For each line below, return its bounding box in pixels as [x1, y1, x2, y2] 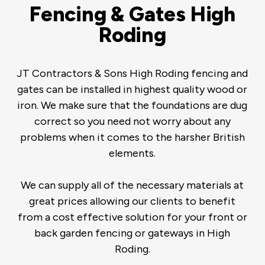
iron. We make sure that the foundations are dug [17, 99, 248, 112]
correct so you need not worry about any [34, 115, 231, 128]
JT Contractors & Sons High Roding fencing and [17, 67, 248, 80]
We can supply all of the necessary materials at [21, 179, 244, 192]
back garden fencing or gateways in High [34, 227, 231, 240]
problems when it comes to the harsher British [20, 131, 245, 144]
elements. [109, 147, 156, 160]
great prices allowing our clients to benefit [29, 195, 236, 208]
